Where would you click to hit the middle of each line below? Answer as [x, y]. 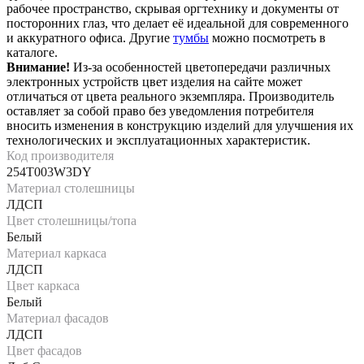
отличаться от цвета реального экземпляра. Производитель [170, 96]
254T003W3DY [49, 171]
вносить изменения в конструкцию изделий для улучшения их [180, 125]
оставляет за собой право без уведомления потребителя [160, 110]
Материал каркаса [56, 253]
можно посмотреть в [267, 37]
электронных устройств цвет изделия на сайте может [154, 81]
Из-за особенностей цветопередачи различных [200, 67]
